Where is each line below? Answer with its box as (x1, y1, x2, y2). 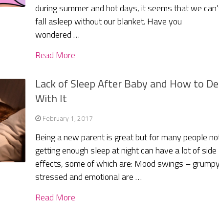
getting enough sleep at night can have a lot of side (35, 144, 217, 157)
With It (35, 90, 67, 107)
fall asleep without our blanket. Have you (35, 15, 182, 28)
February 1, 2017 (43, 113, 93, 124)
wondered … (35, 28, 80, 42)
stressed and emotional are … (35, 170, 142, 184)
